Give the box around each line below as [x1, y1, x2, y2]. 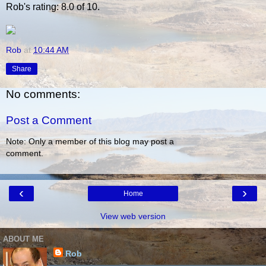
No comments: [6, 88, 80, 101]
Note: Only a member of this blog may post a [6, 137, 174, 147]
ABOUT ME [3, 235, 44, 243]
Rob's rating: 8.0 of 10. [6, 2, 100, 12]
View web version [100, 211, 166, 221]
